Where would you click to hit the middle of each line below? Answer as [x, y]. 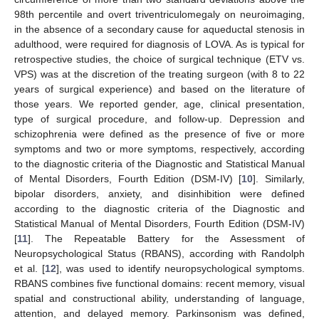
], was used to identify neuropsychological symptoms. [181, 268]
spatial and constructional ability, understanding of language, [159, 298]
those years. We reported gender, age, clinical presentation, [159, 104]
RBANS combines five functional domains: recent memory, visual [159, 283]
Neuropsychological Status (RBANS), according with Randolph [159, 253]
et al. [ [30, 268]
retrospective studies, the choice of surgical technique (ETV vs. [159, 59]
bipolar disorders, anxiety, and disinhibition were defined [159, 194]
